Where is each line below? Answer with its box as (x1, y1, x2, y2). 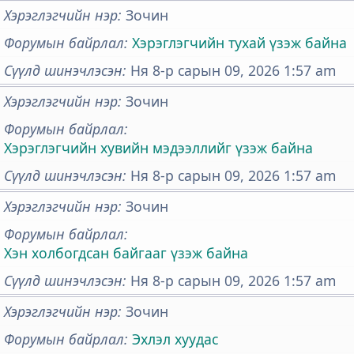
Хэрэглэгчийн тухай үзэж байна (132, 33, 347, 53)
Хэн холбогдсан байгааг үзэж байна (4, 243, 248, 263)
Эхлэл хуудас (132, 330, 218, 349)
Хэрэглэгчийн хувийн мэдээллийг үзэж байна (4, 138, 313, 158)
